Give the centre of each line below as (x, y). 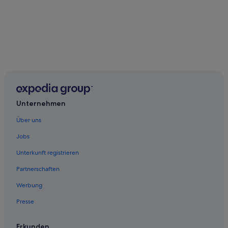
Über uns (29, 120)
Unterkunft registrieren (48, 152)
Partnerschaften (38, 169)
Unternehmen (41, 103)
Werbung (29, 185)
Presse (25, 201)
